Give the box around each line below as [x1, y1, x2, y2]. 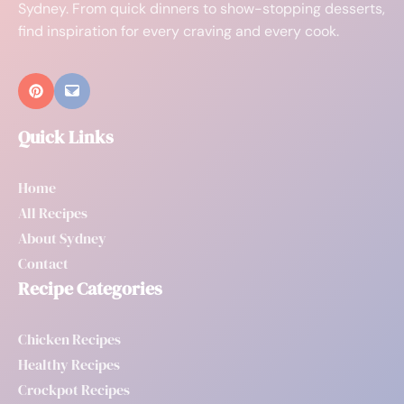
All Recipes [18, 203, 87, 224]
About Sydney [18, 228, 106, 249]
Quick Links [18, 124, 114, 151]
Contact [18, 253, 69, 274]
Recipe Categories [18, 276, 162, 302]
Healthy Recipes [18, 354, 120, 375]
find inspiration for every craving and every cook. [18, 21, 339, 41]
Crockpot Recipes [18, 380, 130, 400]
